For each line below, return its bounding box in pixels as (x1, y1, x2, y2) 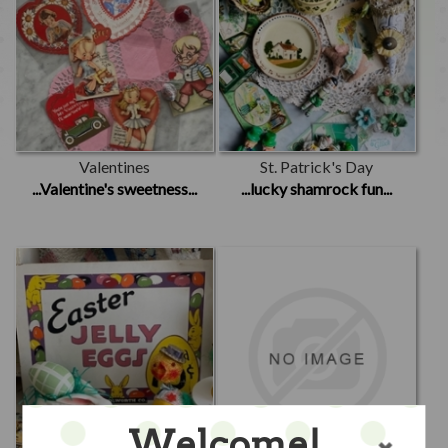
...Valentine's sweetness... (32, 178, 197, 198)
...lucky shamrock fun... (241, 178, 393, 198)
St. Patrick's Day (260, 156, 374, 176)
